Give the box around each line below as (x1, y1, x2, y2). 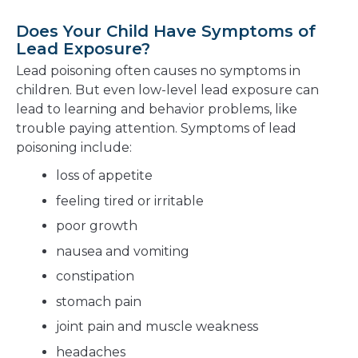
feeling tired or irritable (56, 193, 204, 209)
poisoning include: (16, 140, 132, 156)
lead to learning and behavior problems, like (16, 101, 297, 117)
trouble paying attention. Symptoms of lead (16, 121, 296, 137)
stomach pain (56, 293, 141, 309)
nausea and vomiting (56, 243, 189, 259)
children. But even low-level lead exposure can (16, 82, 319, 98)
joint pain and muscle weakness (56, 319, 258, 335)
